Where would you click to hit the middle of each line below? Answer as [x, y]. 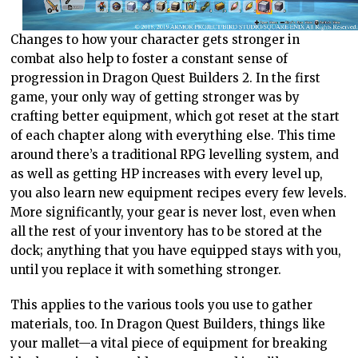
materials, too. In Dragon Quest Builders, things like [168, 324]
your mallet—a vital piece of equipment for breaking [169, 343]
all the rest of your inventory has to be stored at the [167, 231]
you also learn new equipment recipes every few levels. [179, 193]
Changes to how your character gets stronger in [155, 39]
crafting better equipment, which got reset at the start [175, 116]
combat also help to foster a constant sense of [149, 58]
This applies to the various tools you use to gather [162, 304]
